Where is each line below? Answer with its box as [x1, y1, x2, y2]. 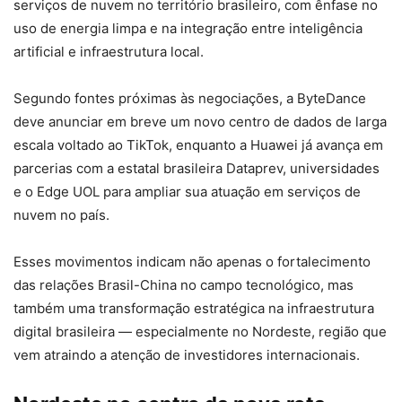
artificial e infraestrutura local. [13, 42, 204, 60]
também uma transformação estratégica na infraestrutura [13, 299, 374, 317]
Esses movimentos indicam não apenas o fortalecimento [13, 252, 371, 270]
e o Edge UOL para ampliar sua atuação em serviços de [13, 182, 361, 200]
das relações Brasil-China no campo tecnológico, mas [13, 275, 354, 293]
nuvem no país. [13, 205, 109, 223]
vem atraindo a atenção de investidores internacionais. [13, 345, 360, 363]
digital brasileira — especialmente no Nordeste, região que [13, 322, 387, 340]
